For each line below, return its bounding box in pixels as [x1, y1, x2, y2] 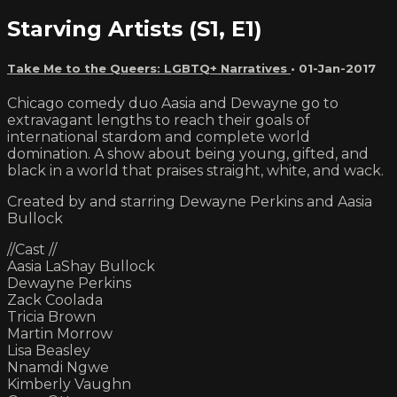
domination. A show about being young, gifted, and [7, 144, 369, 162]
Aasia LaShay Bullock [7, 257, 155, 275]
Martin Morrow [7, 324, 113, 342]
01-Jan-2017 [299, 60, 376, 75]
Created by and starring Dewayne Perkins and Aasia [7, 192, 372, 210]
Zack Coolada [7, 291, 103, 308]
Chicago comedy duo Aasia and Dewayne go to [7, 94, 339, 112]
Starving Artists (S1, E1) [7, 15, 262, 42]
